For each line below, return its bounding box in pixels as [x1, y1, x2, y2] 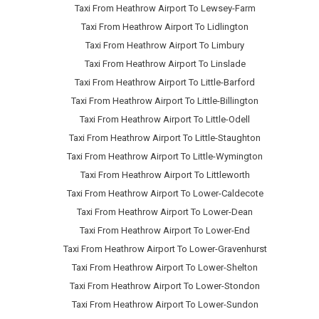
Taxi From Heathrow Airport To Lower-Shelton [72, 262, 258, 273]
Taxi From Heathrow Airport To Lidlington [81, 21, 249, 33]
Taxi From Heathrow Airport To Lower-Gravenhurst [63, 244, 267, 255]
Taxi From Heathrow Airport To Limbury [85, 40, 244, 51]
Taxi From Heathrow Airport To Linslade [84, 58, 246, 70]
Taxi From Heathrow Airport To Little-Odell [80, 114, 250, 125]
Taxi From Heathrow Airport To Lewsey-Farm [74, 3, 256, 14]
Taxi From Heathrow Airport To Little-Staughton [69, 132, 261, 144]
